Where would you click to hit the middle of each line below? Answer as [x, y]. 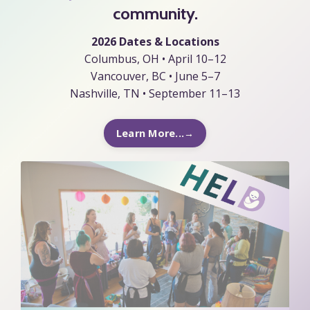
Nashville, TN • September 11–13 [155, 93]
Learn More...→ [155, 133]
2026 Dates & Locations [155, 41]
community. [155, 13]
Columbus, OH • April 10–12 [155, 58]
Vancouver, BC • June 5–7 [155, 76]
